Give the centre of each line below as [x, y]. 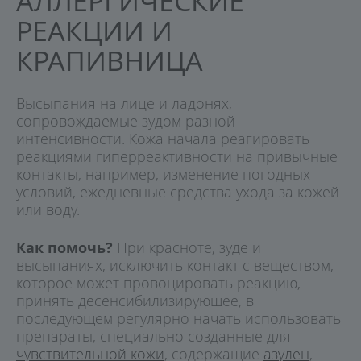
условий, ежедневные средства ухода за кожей [178, 191]
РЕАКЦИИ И [94, 30]
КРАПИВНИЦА [110, 60]
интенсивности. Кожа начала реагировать [163, 138]
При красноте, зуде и [187, 247]
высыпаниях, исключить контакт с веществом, [175, 265]
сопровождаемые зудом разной [126, 120]
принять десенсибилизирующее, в [135, 300]
